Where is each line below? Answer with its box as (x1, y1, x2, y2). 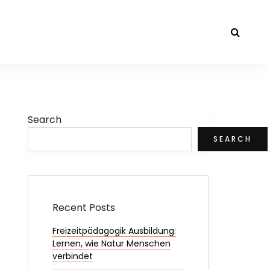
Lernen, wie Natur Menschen (52, 237, 171, 250)
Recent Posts (52, 201, 115, 215)
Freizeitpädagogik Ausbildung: (52, 225, 176, 237)
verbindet (52, 250, 93, 262)
